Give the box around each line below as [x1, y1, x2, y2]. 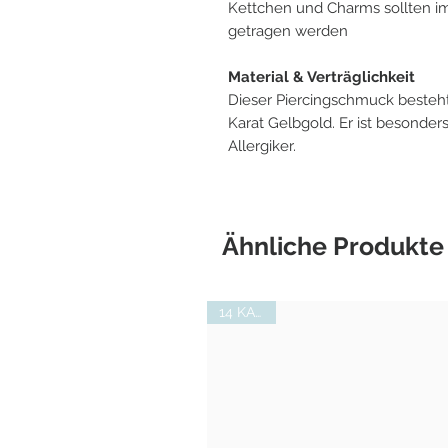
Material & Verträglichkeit [228, 67, 415, 86]
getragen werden [228, 21, 348, 40]
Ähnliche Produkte [222, 230, 444, 261]
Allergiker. [228, 136, 296, 155]
